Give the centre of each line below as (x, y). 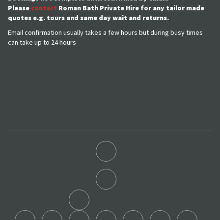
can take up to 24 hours (42, 42)
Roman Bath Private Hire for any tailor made (131, 8)
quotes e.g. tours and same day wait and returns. (88, 17)
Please (19, 8)
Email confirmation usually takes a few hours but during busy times (105, 32)
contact (44, 8)
